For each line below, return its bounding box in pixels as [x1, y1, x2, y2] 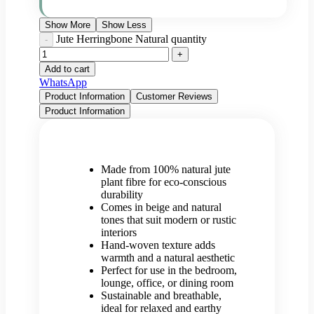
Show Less [102, 19, 146, 30]
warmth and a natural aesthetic [101, 251, 235, 264]
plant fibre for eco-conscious [101, 175, 226, 188]
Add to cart [45, 63, 90, 74]
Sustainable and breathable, [101, 289, 221, 301]
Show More [45, 19, 90, 30]
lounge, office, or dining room [101, 276, 233, 289]
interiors [101, 226, 137, 238]
